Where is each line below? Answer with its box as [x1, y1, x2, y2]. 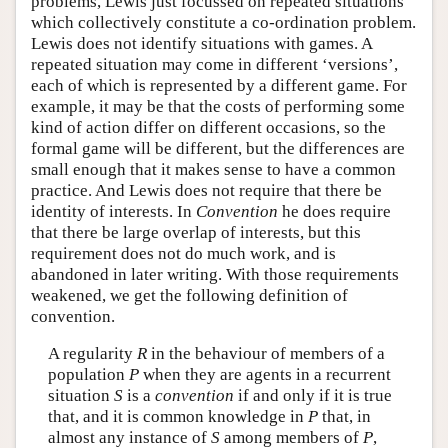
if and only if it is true [233, 386, 392, 405]
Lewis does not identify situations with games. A [31, 33, 372, 53]
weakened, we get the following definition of [31, 285, 348, 305]
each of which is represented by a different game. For [31, 75, 407, 95]
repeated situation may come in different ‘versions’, [31, 54, 398, 74]
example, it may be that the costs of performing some [31, 96, 405, 116]
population [47, 365, 129, 384]
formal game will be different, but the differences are [31, 138, 405, 158]
